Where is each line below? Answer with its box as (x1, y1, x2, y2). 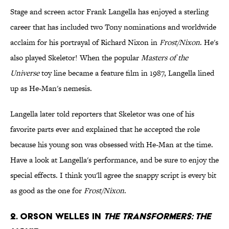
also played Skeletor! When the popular (10, 52, 141, 63)
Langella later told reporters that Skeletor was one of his (10, 108, 194, 120)
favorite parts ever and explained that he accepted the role (10, 124, 200, 135)
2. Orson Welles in (10, 211, 104, 222)
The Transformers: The (104, 211, 211, 222)
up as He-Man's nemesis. (10, 83, 92, 94)
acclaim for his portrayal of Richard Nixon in (10, 37, 159, 48)
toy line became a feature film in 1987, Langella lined (39, 67, 214, 79)
